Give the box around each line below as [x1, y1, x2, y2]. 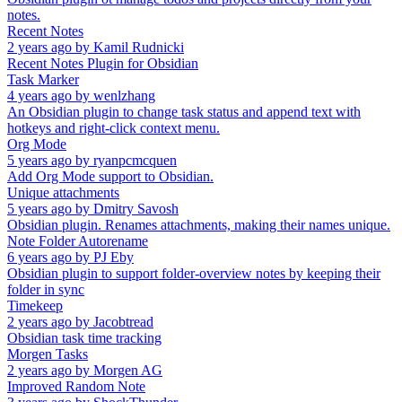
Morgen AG [93, 362, 162, 378]
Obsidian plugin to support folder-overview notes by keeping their [7, 265, 380, 281]
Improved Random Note [7, 378, 145, 394]
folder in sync [7, 281, 84, 297]
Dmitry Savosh [93, 200, 179, 216]
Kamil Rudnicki [93, 39, 184, 55]
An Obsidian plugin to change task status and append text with [7, 103, 361, 119]
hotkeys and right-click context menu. [7, 119, 220, 135]
